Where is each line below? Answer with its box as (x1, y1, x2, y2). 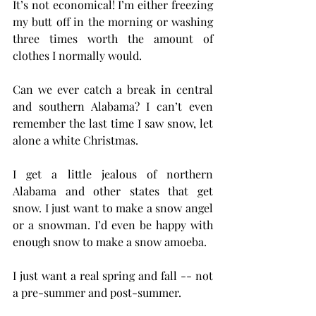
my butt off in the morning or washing (13, 14, 213, 29)
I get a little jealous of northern (13, 166, 213, 181)
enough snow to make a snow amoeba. (13, 234, 207, 249)
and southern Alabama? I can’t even (13, 99, 213, 114)
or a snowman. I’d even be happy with (13, 217, 213, 232)
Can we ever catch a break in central (13, 82, 213, 97)
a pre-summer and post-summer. (13, 285, 181, 300)
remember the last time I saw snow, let (13, 116, 213, 130)
